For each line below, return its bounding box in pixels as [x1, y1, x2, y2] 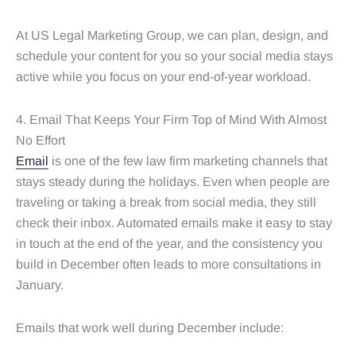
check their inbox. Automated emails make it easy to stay [16, 216, 332, 230]
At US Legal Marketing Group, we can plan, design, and [16, 29, 328, 42]
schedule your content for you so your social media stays [16, 49, 333, 63]
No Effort [16, 133, 65, 147]
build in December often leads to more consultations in [16, 257, 321, 271]
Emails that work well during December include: [16, 321, 284, 335]
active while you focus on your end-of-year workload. [16, 70, 311, 83]
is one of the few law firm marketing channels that [48, 154, 327, 168]
